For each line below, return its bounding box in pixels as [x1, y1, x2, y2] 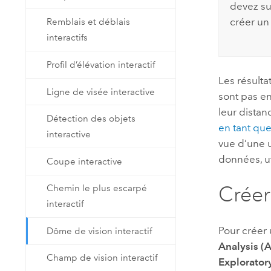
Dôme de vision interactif [47, 225, 152, 237]
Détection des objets [47, 113, 136, 125]
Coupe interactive [47, 155, 123, 167]
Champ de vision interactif [47, 252, 158, 264]
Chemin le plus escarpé [47, 183, 148, 194]
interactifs [47, 32, 88, 44]
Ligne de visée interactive [47, 86, 155, 97]
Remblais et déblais [47, 16, 131, 28]
